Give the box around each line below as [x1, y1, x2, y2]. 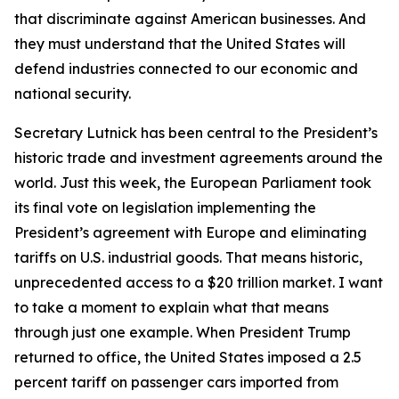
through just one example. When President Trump [14, 323, 351, 341]
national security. [14, 85, 131, 102]
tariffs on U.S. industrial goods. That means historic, [14, 248, 362, 266]
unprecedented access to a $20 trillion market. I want [14, 273, 383, 291]
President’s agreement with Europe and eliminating [14, 224, 367, 241]
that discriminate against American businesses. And [14, 10, 366, 28]
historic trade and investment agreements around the [14, 149, 383, 167]
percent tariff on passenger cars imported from [14, 373, 338, 391]
